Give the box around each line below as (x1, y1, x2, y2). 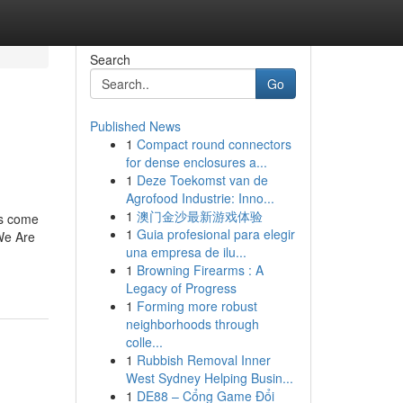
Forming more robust (136, 297, 257, 315)
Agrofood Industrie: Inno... (125, 189, 274, 207)
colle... (125, 333, 163, 351)
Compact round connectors (136, 135, 291, 153)
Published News (89, 117, 181, 135)
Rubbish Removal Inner (136, 351, 271, 369)
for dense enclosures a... (125, 153, 267, 171)
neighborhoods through (125, 315, 259, 333)
